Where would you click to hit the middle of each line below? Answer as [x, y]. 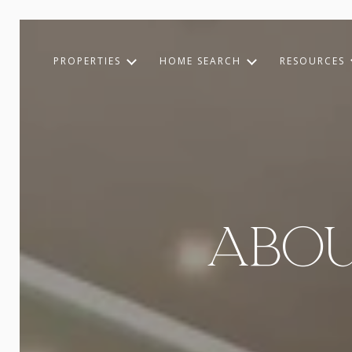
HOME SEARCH [200, 61]
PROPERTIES [87, 61]
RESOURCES [312, 61]
